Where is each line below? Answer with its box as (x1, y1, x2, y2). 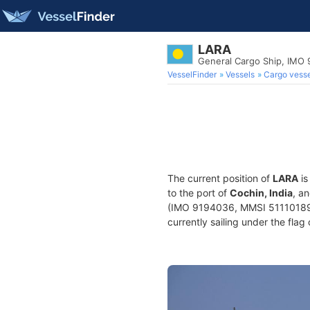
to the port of (167, 187, 230, 199)
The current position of (167, 172, 273, 184)
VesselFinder (167, 69, 217, 80)
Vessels (226, 69, 255, 80)
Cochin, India (230, 187, 293, 199)
